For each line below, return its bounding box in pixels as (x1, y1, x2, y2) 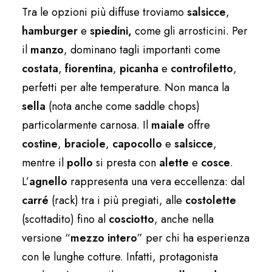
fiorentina (62, 61, 113, 77)
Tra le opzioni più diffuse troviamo (22, 4, 187, 21)
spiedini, (90, 23, 132, 39)
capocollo (112, 136, 162, 152)
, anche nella (154, 211, 214, 228)
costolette (185, 192, 236, 209)
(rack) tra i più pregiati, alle (49, 192, 185, 209)
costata (22, 61, 58, 77)
